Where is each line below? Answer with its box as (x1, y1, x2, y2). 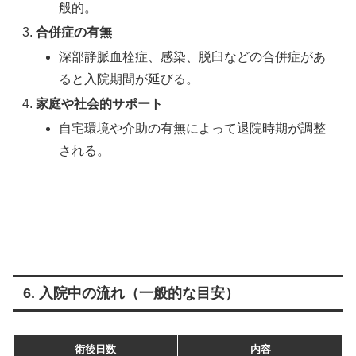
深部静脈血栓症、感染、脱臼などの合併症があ (59, 50, 327, 64)
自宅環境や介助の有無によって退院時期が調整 (59, 122, 327, 136)
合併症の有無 (36, 25, 113, 39)
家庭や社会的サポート (36, 97, 164, 111)
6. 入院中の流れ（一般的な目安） (22, 285, 239, 301)
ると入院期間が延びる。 (59, 72, 199, 87)
